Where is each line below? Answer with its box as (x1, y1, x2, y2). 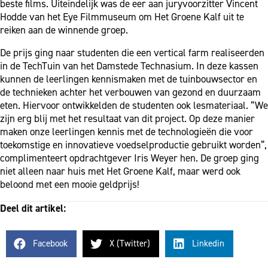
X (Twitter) (109, 237, 150, 249)
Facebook (33, 237, 68, 249)
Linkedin (192, 237, 224, 249)
